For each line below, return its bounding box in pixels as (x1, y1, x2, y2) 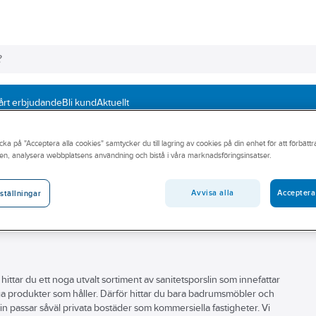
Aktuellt (97, 97, 129, 108)
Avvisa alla (191, 188, 234, 197)
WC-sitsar (109, 137, 148, 148)
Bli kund (62, 97, 97, 108)
